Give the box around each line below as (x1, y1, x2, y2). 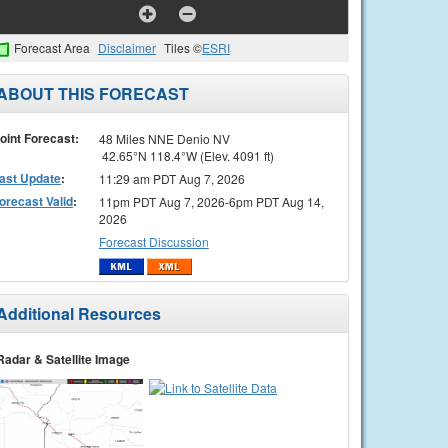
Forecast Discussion (98, 232, 209, 250)
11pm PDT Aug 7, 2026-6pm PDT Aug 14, (98, 192, 324, 210)
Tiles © (164, 39, 202, 56)
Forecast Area (14, 39, 90, 56)
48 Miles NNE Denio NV (98, 129, 230, 147)
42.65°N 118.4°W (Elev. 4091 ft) (98, 146, 274, 164)
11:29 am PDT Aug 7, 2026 (98, 169, 245, 187)
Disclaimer (98, 39, 156, 56)
